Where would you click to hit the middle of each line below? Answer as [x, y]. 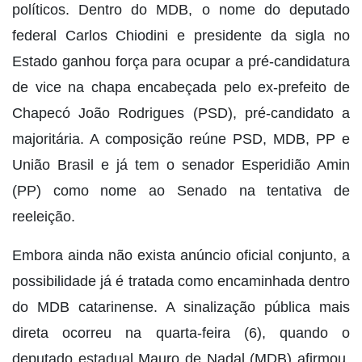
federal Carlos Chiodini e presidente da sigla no [181, 36]
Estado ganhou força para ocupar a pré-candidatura [181, 62]
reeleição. [44, 217]
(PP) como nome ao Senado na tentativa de [181, 191]
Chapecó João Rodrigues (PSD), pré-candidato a [181, 114]
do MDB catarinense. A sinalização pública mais [181, 307]
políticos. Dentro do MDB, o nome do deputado [181, 10]
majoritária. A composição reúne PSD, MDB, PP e [181, 139]
